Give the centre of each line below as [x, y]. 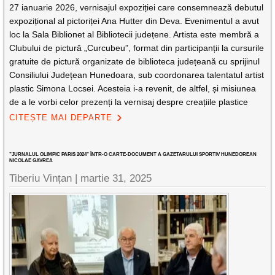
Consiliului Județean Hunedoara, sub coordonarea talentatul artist [137, 75]
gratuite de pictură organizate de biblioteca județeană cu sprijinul [135, 61]
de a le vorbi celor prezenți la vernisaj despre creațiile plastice [129, 102]
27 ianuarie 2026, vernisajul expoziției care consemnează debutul [137, 7]
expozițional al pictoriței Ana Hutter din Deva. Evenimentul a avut [134, 21]
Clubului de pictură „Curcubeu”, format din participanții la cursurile [137, 48]
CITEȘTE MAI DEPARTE [61, 118]
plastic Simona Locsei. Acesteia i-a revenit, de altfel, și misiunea [133, 88]
